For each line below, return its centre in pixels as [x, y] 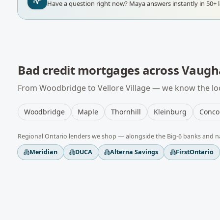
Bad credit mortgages [79, 70]
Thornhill [126, 112]
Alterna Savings [134, 152]
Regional [31, 136]
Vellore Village [124, 88]
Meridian [43, 152]
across [161, 70]
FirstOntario [195, 152]
